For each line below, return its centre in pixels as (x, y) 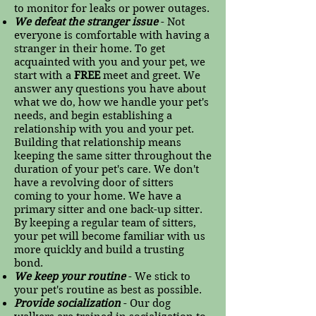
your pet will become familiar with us (110, 236)
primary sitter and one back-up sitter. (108, 209)
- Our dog (147, 303)
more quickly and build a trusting (99, 250)
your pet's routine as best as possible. (109, 290)
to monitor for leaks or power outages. (112, 8)
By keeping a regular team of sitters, (105, 223)
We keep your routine (70, 276)
